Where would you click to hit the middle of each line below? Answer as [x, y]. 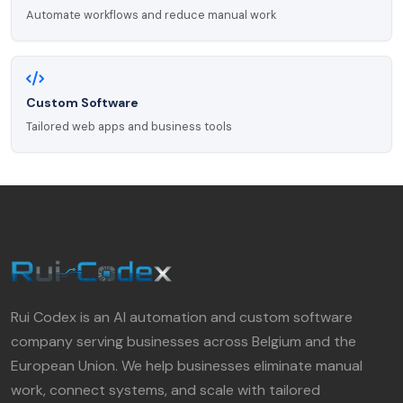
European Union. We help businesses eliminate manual [187, 365]
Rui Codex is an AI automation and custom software [182, 317]
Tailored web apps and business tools [129, 126]
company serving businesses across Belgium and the [184, 341]
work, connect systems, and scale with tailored [166, 390]
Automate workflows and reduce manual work [151, 14]
